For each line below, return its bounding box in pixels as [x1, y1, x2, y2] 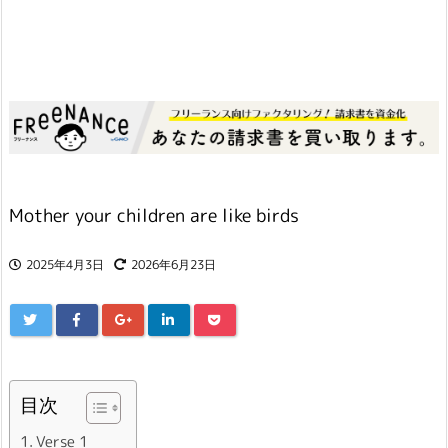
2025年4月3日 [26, 256, 104, 274]
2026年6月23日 [131, 256, 216, 274]
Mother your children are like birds [9, 203, 299, 229]
